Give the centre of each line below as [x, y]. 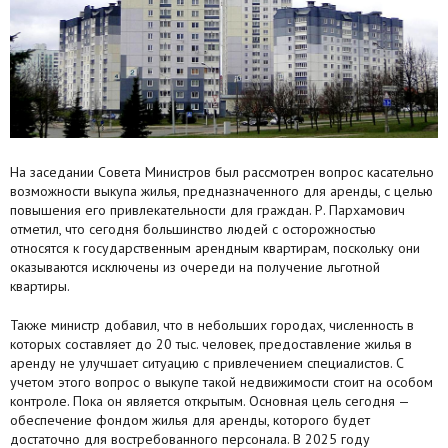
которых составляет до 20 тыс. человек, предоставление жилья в [211, 344]
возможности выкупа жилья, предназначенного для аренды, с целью [221, 191]
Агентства [64, 31]
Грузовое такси [81, 113]
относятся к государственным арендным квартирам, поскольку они [215, 248]
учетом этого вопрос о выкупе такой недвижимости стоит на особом [221, 382]
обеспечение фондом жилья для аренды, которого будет [190, 420]
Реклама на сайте [90, 195]
